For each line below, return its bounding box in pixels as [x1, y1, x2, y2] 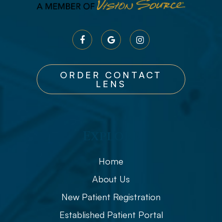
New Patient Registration [61, 191, 161, 202]
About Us [92, 173, 130, 184]
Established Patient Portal [59, 209, 163, 220]
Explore [82, 127, 140, 145]
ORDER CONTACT [60, 69, 162, 80]
